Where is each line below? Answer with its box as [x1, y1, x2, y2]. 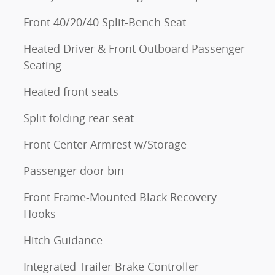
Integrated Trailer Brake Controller [23, 258, 199, 274]
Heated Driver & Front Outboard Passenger [23, 41, 245, 56]
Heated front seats [23, 83, 118, 99]
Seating [23, 57, 61, 72]
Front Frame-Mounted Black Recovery [23, 189, 217, 204]
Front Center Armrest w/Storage [23, 136, 187, 152]
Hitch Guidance [23, 232, 103, 247]
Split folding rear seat [23, 110, 134, 125]
